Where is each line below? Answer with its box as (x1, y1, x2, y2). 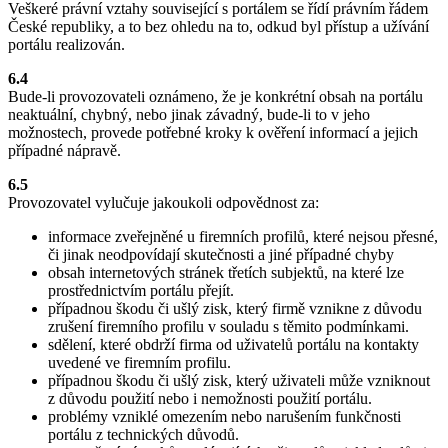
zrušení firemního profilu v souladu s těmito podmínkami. (48, 317, 409, 335)
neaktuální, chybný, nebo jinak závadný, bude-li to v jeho (8, 105, 370, 123)
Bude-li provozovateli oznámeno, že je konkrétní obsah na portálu (8, 87, 423, 105)
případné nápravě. (8, 141, 121, 159)
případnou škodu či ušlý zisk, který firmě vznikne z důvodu (48, 299, 422, 317)
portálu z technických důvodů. (48, 425, 239, 443)
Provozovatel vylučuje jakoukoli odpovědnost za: (8, 193, 319, 211)
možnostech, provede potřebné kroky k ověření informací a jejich (8, 123, 418, 141)
